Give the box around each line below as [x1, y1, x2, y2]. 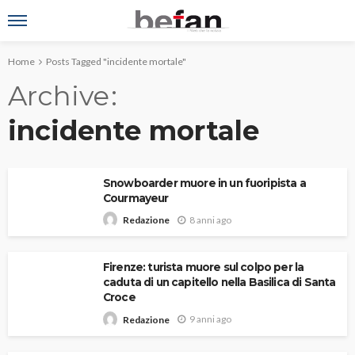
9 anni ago [189, 313, 231, 326]
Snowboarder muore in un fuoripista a [103, 177, 306, 189]
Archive [8, 79, 109, 113]
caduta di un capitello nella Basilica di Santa [103, 276, 336, 289]
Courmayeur [103, 192, 169, 204]
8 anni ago [189, 213, 231, 226]
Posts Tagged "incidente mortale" [46, 55, 186, 67]
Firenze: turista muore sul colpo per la [103, 261, 304, 274]
